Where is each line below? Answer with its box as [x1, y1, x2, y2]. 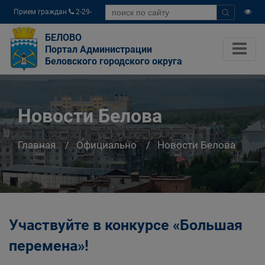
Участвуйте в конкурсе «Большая [9, 216, 243, 234]
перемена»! [9, 237, 89, 254]
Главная [18, 138, 56, 151]
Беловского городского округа [45, 56, 182, 67]
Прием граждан [14, 8, 69, 16]
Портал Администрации [45, 44, 152, 55]
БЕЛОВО [45, 32, 82, 43]
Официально [76, 138, 137, 151]
